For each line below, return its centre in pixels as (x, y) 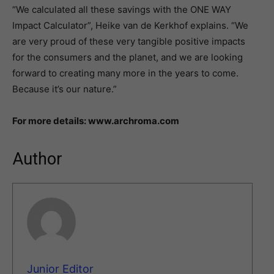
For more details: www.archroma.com (96, 121)
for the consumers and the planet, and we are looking (128, 57)
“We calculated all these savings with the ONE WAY (122, 9)
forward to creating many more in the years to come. (125, 73)
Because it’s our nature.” (65, 89)
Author (37, 159)
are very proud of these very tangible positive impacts (129, 41)
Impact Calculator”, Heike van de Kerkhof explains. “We (130, 25)
